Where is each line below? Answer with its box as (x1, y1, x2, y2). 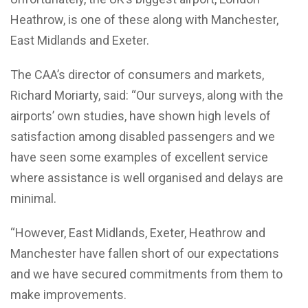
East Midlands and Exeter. (10, 33, 149, 48)
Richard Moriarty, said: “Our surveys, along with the (10, 88, 283, 103)
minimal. (10, 191, 56, 206)
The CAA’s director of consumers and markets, (10, 67, 264, 82)
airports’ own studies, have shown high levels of (10, 109, 271, 124)
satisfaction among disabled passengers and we (10, 129, 275, 144)
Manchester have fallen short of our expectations (10, 246, 279, 261)
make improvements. (10, 287, 126, 302)
